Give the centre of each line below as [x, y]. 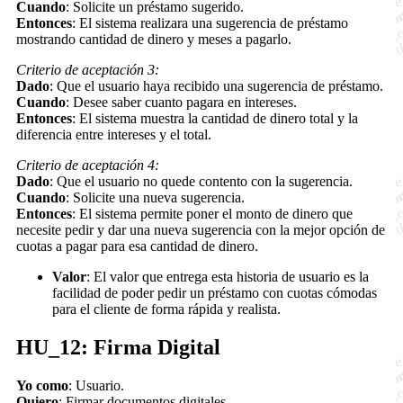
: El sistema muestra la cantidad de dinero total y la [215, 118]
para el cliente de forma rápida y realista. [166, 309]
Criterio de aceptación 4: [88, 165]
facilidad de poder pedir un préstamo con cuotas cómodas [215, 292]
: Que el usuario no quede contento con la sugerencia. [201, 181]
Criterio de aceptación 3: [88, 69]
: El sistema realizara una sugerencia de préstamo [210, 22]
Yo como [42, 385]
